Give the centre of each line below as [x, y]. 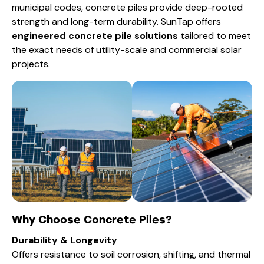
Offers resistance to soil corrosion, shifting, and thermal [131, 254]
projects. [31, 64]
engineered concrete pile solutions [95, 35]
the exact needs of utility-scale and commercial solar [127, 49]
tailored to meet [214, 35]
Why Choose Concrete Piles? [92, 220]
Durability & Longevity [65, 240]
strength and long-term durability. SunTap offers [116, 21]
